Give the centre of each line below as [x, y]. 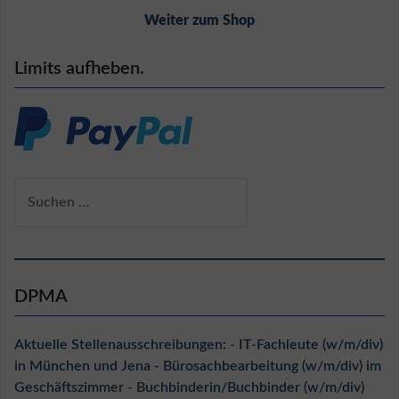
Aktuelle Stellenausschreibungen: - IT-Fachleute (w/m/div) [199, 345]
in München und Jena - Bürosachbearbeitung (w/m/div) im [198, 366]
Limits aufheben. [79, 69]
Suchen [37, 188]
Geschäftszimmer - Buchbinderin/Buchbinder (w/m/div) [189, 388]
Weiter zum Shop [199, 21]
